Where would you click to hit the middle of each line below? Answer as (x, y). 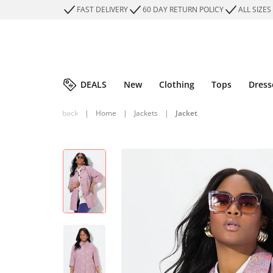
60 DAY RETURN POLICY (183, 9)
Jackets (146, 113)
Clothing (177, 84)
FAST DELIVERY (102, 9)
